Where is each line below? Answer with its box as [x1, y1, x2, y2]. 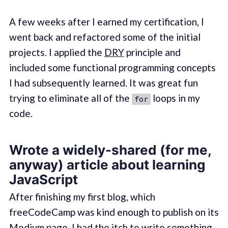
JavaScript [9, 171, 78, 187]
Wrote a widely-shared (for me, [9, 141, 211, 158]
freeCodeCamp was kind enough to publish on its [9, 206, 219, 218]
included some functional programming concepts [9, 62, 216, 74]
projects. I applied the [9, 46, 104, 59]
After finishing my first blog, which [9, 190, 155, 203]
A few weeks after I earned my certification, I [9, 16, 204, 28]
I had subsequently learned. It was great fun [9, 77, 198, 89]
